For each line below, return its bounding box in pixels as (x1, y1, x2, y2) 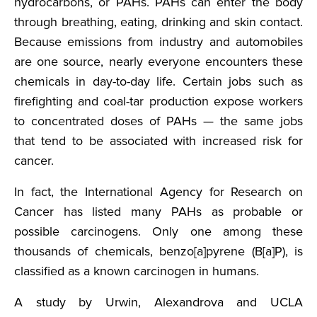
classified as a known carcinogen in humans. (14, 263, 259, 279)
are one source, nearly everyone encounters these (14, 54, 303, 70)
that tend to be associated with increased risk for (14, 133, 303, 149)
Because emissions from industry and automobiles (14, 34, 303, 50)
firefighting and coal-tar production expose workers (14, 93, 303, 110)
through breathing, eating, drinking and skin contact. (14, 14, 303, 30)
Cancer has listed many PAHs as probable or (14, 204, 303, 220)
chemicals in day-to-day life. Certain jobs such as (14, 74, 303, 90)
